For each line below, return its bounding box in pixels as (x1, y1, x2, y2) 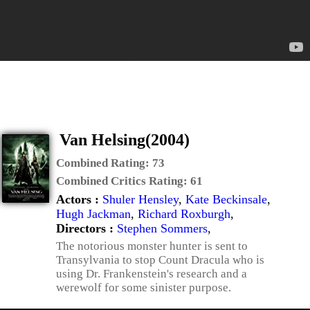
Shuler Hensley (102, 192, 179, 206)
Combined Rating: (56, 156, 152, 170)
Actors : (56, 192, 102, 206)
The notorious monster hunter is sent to (56, 239, 248, 253)
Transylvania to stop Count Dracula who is (56, 253, 264, 266)
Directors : (56, 221, 117, 235)
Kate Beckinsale (185, 192, 267, 206)
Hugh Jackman (56, 207, 131, 221)
